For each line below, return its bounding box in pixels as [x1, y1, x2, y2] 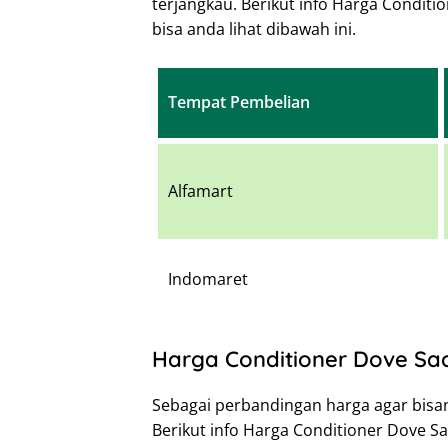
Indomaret [168, 268, 248, 291]
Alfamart [168, 180, 233, 203]
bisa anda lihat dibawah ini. [152, 18, 356, 41]
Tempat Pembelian [168, 91, 310, 114]
